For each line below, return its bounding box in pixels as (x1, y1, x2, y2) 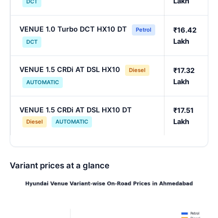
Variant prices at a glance (10, 160, 109, 170)
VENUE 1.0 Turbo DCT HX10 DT (19, 25, 127, 34)
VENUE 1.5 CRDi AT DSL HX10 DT (19, 106, 132, 114)
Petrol (136, 26, 151, 34)
